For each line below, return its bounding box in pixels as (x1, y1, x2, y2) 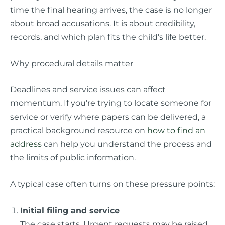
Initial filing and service (20, 205, 120, 216)
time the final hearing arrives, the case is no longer (10, 4, 212, 15)
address (10, 138, 42, 149)
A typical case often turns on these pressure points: (10, 178, 215, 189)
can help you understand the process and (42, 138, 212, 149)
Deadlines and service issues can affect (10, 84, 166, 94)
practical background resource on (10, 125, 147, 135)
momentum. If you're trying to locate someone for (10, 97, 211, 108)
